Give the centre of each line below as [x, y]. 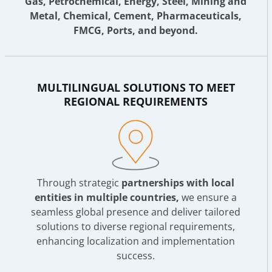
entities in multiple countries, [107, 197]
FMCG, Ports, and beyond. [136, 30]
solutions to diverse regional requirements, [136, 226]
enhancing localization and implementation [136, 241]
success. [136, 255]
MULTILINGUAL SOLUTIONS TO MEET [136, 87]
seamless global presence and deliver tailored [136, 212]
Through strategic [79, 182]
